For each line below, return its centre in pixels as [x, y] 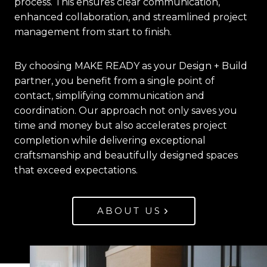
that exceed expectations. [76, 170]
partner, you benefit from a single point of [114, 81]
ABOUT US [129, 211]
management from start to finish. [93, 32]
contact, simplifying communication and [109, 96]
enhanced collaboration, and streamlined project [131, 17]
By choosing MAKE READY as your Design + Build [131, 66]
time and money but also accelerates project [121, 126]
